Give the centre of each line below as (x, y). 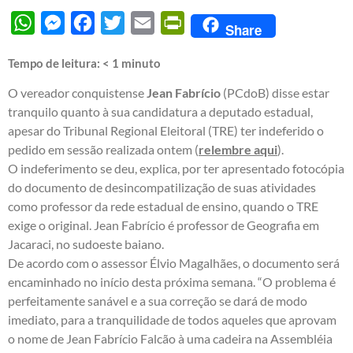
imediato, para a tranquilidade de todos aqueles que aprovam (172, 319)
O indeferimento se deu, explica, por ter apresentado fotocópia (176, 168)
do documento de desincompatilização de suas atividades (162, 187)
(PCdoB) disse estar (275, 92)
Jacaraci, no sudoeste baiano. (86, 243)
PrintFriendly (221, 22)
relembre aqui (238, 149)
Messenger (95, 22)
